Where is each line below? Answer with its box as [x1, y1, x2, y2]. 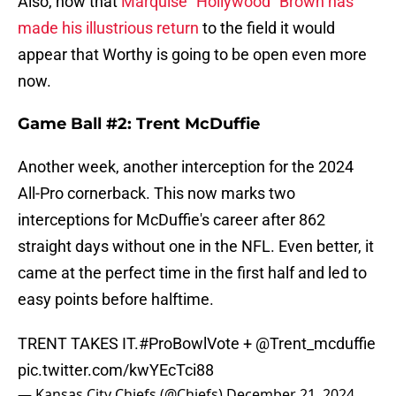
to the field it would [199, 19, 335, 38]
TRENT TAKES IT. [18, 334, 139, 354]
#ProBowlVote [139, 334, 240, 354]
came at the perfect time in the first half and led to [18, 263, 367, 283]
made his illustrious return [18, 19, 199, 38]
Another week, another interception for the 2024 [18, 157, 354, 177]
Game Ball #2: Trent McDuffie [18, 114, 260, 134]
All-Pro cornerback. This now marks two [18, 184, 295, 203]
